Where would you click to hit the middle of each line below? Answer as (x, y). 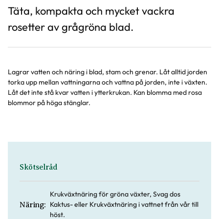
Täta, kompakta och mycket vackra (91, 11)
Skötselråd (39, 167)
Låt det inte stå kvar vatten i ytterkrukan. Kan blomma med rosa (105, 92)
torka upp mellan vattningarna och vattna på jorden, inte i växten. (108, 82)
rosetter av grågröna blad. (71, 27)
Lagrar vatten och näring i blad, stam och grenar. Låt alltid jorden (108, 72)
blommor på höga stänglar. (49, 103)
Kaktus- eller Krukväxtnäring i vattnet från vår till (124, 204)
